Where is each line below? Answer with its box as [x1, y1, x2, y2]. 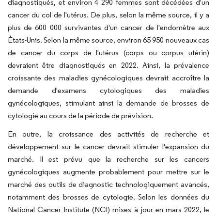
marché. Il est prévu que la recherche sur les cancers [8, 155, 209, 164]
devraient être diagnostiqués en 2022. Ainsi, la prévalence [8, 61, 209, 70]
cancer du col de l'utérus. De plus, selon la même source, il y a [8, 10, 209, 20]
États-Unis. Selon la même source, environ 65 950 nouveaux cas [8, 35, 209, 45]
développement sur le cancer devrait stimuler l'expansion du [8, 142, 209, 152]
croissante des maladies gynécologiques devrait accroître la [8, 73, 209, 83]
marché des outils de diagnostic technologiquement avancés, [8, 180, 209, 189]
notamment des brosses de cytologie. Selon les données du [8, 192, 209, 202]
